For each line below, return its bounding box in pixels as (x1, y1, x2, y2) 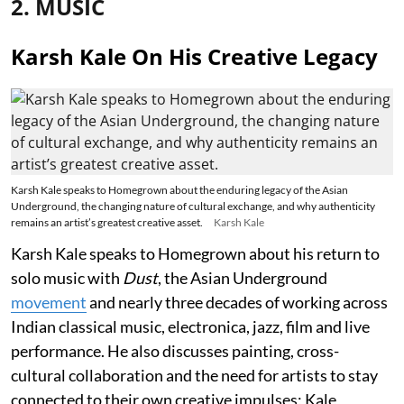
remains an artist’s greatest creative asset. (11, 215, 203, 229)
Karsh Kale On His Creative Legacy (11, 41, 378, 71)
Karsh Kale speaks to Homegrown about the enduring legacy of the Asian (11, 182, 348, 197)
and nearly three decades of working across (87, 291, 388, 312)
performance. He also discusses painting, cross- (11, 340, 339, 361)
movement (11, 291, 87, 312)
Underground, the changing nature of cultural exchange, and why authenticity (11, 198, 375, 213)
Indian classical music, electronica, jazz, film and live (11, 316, 370, 336)
